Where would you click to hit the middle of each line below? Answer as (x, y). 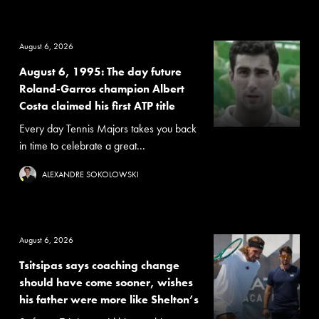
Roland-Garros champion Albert (101, 88)
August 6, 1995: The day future (100, 71)
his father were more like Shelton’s (109, 299)
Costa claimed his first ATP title (97, 105)
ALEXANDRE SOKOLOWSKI (90, 174)
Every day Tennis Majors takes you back (108, 128)
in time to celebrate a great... (82, 145)
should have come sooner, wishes (106, 282)
